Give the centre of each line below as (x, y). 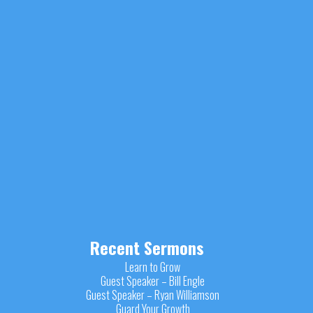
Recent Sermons (147, 248)
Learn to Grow (153, 267)
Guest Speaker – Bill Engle (153, 281)
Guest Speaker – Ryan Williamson (153, 294)
